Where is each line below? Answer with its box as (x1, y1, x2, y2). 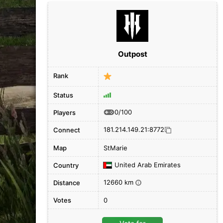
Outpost (117, 49, 147, 59)
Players (53, 109, 76, 116)
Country (53, 161, 79, 169)
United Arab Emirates (114, 161, 181, 169)
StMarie (104, 144, 127, 152)
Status (53, 91, 73, 99)
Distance (53, 179, 80, 187)
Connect (53, 126, 80, 134)
